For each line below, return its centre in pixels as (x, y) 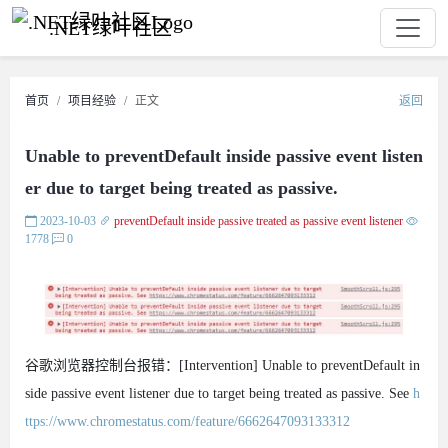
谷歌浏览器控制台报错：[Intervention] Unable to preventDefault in (222, 366)
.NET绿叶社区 (110, 28)
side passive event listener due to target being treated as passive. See (219, 394)
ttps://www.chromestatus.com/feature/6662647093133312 (187, 422)
